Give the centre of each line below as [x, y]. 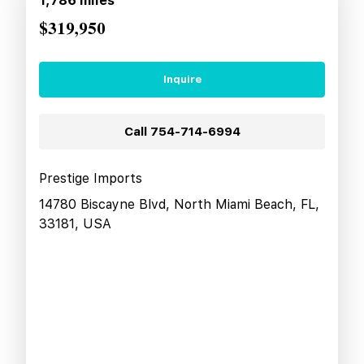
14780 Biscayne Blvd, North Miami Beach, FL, [179, 204]
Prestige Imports [91, 178]
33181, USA [75, 223]
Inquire [182, 80]
